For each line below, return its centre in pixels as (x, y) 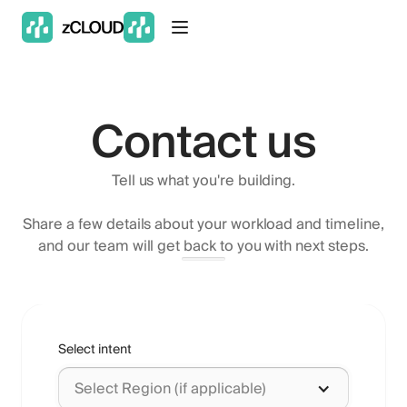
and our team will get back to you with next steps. (203, 246)
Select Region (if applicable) (170, 389)
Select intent (95, 350)
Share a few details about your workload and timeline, (203, 224)
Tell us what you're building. (203, 181)
